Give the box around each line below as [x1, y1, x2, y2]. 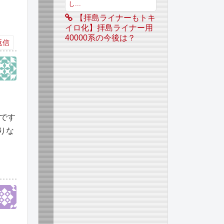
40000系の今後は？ [64, 33, 135, 42]
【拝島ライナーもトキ [75, 13, 155, 22]
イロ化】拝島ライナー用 [64, 23, 153, 32]
